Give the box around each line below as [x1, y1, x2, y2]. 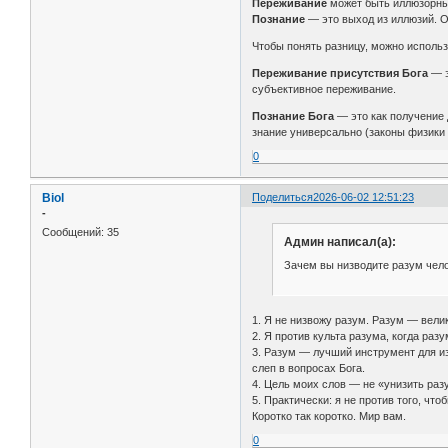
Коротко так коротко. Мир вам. [252, 409, 407, 422]
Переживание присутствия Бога [252, 66, 432, 79]
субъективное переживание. [252, 82, 397, 95]
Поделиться [252, 190, 314, 203]
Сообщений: [42, 226, 104, 239]
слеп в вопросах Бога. [252, 361, 366, 374]
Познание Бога [252, 109, 335, 122]
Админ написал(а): [283, 234, 396, 249]
